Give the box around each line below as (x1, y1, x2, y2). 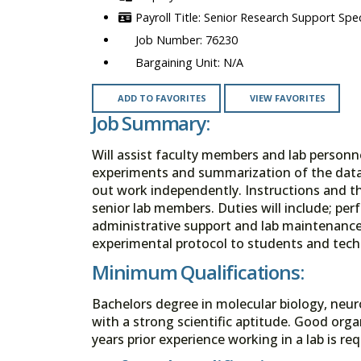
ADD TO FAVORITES (117, 92, 206, 105)
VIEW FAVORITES (249, 92, 326, 105)
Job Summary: (92, 110, 210, 137)
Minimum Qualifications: (92, 258, 304, 285)
